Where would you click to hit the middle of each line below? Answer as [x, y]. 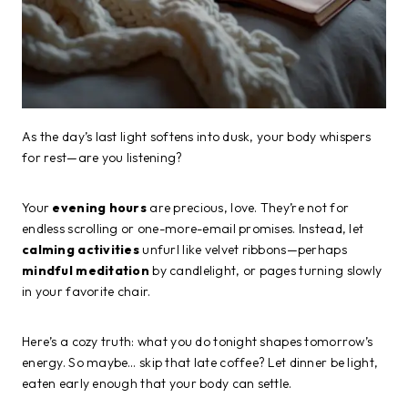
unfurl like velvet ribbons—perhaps [243, 249]
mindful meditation [86, 270]
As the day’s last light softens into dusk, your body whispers [197, 136]
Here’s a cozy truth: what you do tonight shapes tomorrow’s [198, 341]
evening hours [100, 207]
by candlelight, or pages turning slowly [266, 270]
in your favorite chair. [87, 291]
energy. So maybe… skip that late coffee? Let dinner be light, [200, 362]
